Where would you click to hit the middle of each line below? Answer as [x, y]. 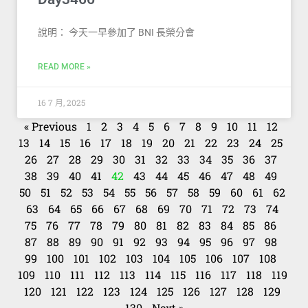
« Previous [50, 126]
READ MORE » [64, 67]
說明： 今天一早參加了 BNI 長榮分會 [116, 33]
